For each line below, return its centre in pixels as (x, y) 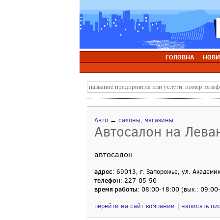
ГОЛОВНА (179, 57)
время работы (116, 189)
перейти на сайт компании (135, 206)
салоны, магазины (146, 120)
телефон (107, 180)
